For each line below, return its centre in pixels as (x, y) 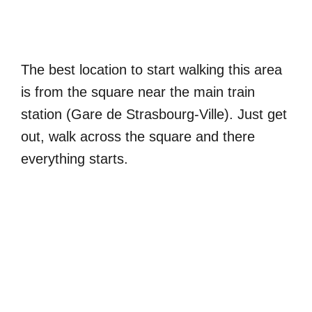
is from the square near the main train (138, 92)
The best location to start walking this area (151, 69)
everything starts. (75, 158)
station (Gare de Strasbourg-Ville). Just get (154, 114)
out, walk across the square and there (138, 136)
